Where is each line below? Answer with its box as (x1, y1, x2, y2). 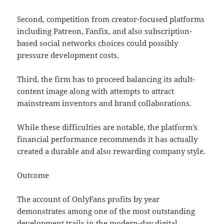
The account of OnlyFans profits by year (17, 194, 160, 204)
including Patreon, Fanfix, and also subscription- (17, 26, 192, 36)
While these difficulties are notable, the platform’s (17, 122, 198, 132)
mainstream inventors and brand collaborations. (17, 98, 192, 108)
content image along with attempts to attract (17, 86, 174, 96)
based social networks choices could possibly (17, 38, 178, 48)
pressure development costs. (17, 50, 119, 60)
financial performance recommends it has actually (17, 134, 198, 144)
